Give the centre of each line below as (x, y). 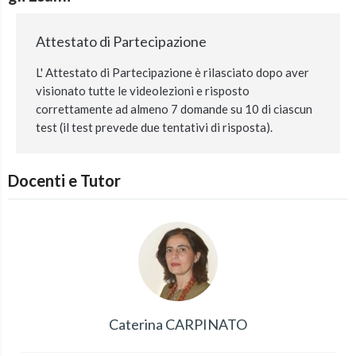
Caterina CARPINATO (178, 324)
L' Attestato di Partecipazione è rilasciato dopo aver (172, 72)
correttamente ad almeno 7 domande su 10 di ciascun (174, 109)
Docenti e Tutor (64, 180)
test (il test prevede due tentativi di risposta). (154, 127)
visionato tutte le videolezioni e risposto (143, 91)
